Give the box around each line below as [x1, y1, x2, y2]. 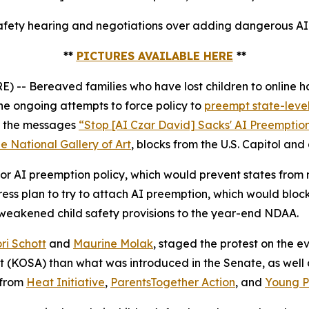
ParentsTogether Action [110, 275, 235, 289]
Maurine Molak [73, 236, 153, 250]
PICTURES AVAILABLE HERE [76, 48, 233, 63]
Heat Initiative [26, 275, 105, 289]
